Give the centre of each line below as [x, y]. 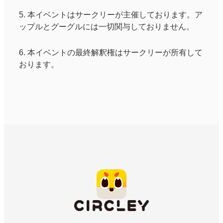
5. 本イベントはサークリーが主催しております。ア [111, 14]
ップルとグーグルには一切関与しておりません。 [107, 26]
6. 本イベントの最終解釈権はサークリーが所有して [111, 52]
